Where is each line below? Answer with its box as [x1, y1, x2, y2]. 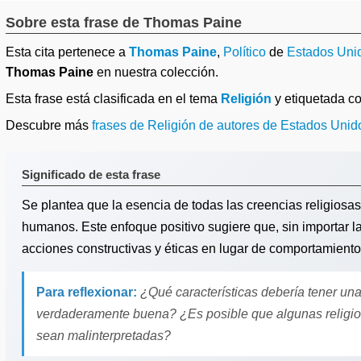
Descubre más [6, 118, 92, 132]
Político [223, 45, 266, 59]
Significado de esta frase [22, 168, 160, 181]
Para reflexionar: [36, 285, 137, 299]
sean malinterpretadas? [36, 329, 171, 342]
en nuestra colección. [93, 65, 218, 79]
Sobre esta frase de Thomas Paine [6, 15, 242, 31]
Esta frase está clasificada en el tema [6, 92, 221, 106]
